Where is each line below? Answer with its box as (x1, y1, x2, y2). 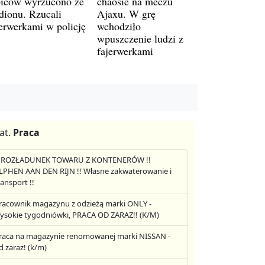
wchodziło (97, 18, 141, 33)
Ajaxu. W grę (97, 6, 156, 21)
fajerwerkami (97, 43, 153, 58)
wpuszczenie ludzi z (97, 31, 183, 46)
